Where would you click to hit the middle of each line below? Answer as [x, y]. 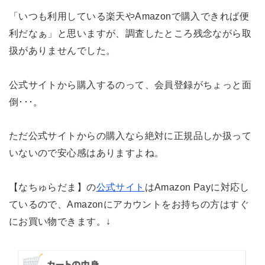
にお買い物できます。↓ [60, 222]
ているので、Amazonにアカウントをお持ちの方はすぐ [129, 204]
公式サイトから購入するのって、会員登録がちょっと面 [130, 84]
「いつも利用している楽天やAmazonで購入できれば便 [129, 16]
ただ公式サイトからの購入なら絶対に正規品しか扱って [130, 136]
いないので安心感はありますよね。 [86, 153]
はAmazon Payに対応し [197, 187]
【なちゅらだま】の [52, 187]
